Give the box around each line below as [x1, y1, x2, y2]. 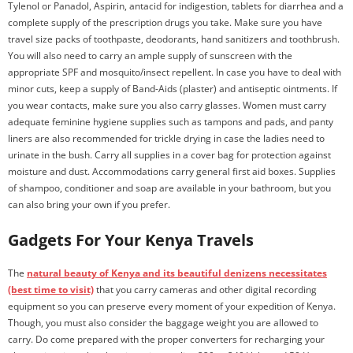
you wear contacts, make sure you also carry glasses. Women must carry [8, 98, 326, 112]
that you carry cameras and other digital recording [94, 283, 317, 296]
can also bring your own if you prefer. [8, 198, 170, 211]
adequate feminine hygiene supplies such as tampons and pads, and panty [8, 115, 333, 128]
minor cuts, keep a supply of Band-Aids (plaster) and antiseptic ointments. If [8, 82, 337, 95]
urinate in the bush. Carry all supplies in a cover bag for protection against [8, 148, 331, 162]
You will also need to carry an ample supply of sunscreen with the [8, 49, 292, 62]
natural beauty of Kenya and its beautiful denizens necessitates [27, 266, 327, 280]
